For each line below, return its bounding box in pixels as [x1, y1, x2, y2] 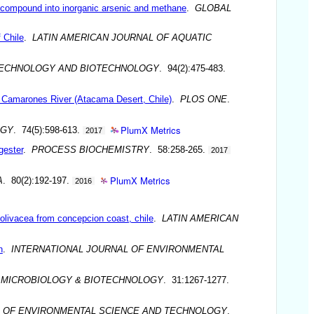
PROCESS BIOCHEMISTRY [31, 144, 149, 155]
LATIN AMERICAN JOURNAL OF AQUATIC [32, 32, 212, 43]
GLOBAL [194, 2, 231, 13]
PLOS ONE [179, 93, 227, 104]
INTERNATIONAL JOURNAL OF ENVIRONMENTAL [11, 243, 224, 254]
